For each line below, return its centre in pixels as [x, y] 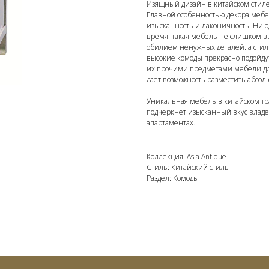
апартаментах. [171, 122]
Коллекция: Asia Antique [186, 156]
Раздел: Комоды [173, 178]
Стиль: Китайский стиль [188, 167]
